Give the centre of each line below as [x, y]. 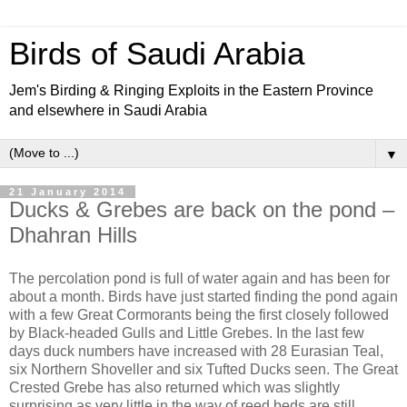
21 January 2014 [68, 192]
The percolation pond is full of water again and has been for [199, 278]
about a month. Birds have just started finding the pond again [203, 296]
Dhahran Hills [73, 235]
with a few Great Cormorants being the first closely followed [199, 314]
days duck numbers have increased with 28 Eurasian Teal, [196, 351]
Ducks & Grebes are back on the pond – [202, 209]
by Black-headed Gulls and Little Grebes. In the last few [187, 333]
